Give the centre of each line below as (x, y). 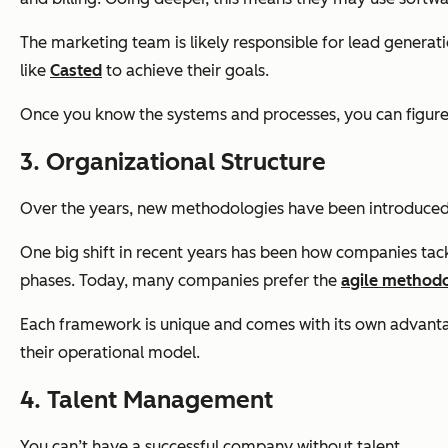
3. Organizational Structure (173, 162)
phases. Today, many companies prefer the (180, 281)
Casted (76, 71)
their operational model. (110, 353)
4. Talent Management (146, 400)
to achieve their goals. (185, 71)
